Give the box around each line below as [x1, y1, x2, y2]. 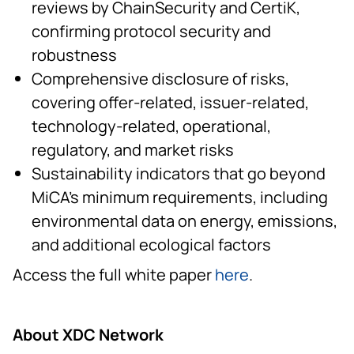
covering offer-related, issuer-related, [32, 91, 309, 113]
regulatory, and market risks [32, 138, 234, 160]
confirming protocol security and [32, 20, 271, 42]
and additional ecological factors [32, 233, 271, 255]
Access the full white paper [13, 263, 215, 285]
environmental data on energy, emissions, [32, 209, 337, 232]
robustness [32, 43, 117, 66]
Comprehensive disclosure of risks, [32, 67, 289, 89]
